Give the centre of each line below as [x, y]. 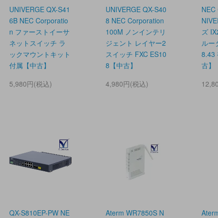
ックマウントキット [40, 54]
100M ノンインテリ [136, 31]
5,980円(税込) [31, 83]
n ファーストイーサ [39, 31]
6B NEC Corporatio [39, 20]
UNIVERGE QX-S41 [40, 9]
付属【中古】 [30, 65]
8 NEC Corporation [135, 20]
